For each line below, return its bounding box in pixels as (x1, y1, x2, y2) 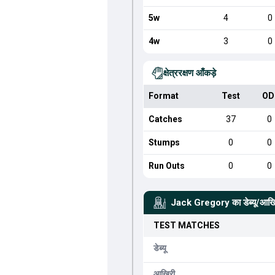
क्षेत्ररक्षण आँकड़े (163, 68, 216, 79)
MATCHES (176, 220, 220, 230)
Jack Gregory (170, 197, 230, 208)
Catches (148, 114, 182, 124)
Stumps (148, 137, 180, 147)
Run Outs (148, 161, 185, 171)
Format (148, 91, 179, 101)
